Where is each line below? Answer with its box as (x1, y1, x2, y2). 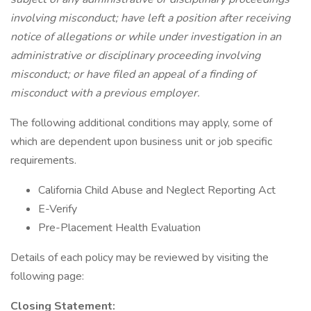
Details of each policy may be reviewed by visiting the (10, 250, 269, 265)
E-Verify (38, 201, 77, 217)
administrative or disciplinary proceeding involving (10, 48, 260, 63)
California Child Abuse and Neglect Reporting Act (38, 183, 276, 198)
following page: (10, 269, 84, 284)
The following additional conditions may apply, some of (10, 115, 272, 131)
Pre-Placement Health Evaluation (38, 220, 201, 235)
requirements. (10, 153, 76, 168)
